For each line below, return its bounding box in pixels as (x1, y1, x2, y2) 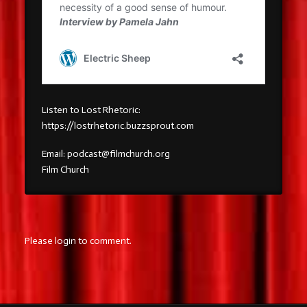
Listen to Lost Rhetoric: (41, 103, 140, 116)
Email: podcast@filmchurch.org (41, 148, 170, 160)
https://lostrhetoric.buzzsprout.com (41, 119, 194, 132)
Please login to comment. (24, 235, 132, 247)
